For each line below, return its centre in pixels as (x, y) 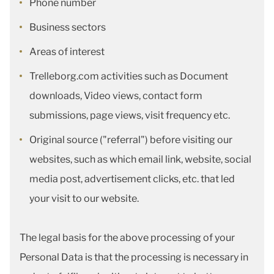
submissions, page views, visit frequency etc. (130, 115)
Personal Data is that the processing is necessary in (134, 257)
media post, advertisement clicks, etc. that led (132, 179)
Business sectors (68, 27)
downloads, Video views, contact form (116, 96)
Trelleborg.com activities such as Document (129, 76)
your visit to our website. (84, 198)
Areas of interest (68, 52)
